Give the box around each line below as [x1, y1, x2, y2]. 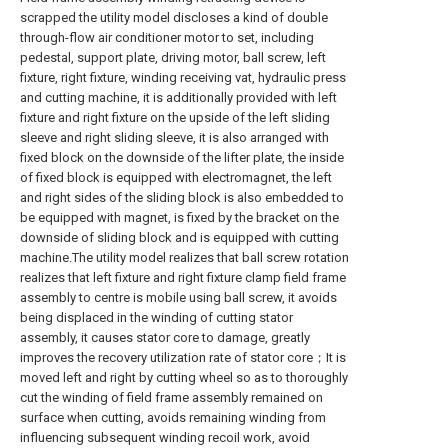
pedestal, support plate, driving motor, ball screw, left [20, 50, 326, 65]
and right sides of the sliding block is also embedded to [20, 190, 344, 205]
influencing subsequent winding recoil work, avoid [20, 430, 310, 445]
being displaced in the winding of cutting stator [20, 310, 293, 325]
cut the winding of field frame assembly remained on [20, 390, 323, 405]
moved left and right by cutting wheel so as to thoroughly [20, 370, 348, 385]
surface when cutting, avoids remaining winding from [20, 410, 326, 425]
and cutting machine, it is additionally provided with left [20, 90, 337, 105]
